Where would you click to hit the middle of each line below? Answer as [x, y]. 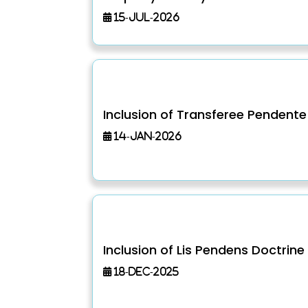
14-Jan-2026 [147, 136]
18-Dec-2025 [145, 271]
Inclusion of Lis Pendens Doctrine [204, 250]
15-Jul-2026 [146, 16]
